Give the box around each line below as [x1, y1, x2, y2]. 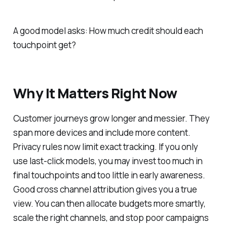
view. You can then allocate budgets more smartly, [13, 197, 206, 209]
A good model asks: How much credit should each [13, 25, 203, 37]
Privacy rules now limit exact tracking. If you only [13, 140, 198, 153]
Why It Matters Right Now [13, 84, 177, 103]
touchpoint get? [13, 39, 76, 51]
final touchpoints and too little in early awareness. [13, 169, 205, 181]
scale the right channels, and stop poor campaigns [13, 211, 209, 223]
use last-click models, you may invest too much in [13, 155, 203, 167]
